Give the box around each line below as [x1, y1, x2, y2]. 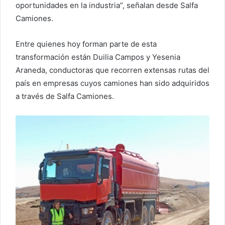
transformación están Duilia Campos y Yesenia [16, 52, 180, 62]
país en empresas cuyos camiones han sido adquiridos [16, 78, 209, 88]
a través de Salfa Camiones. [16, 91, 114, 101]
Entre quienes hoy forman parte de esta [16, 39, 157, 49]
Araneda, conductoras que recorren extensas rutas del [16, 65, 209, 75]
